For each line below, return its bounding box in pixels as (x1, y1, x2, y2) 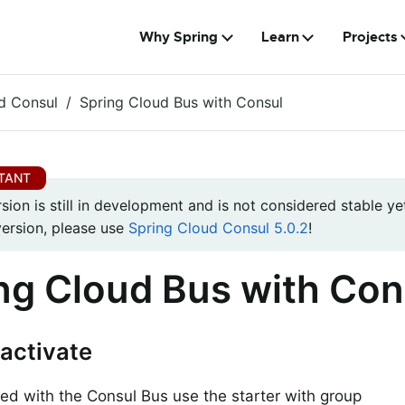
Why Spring (139, 28, 219, 46)
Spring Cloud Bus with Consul (80, 93, 283, 111)
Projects (342, 28, 398, 46)
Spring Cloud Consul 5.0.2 (128, 219, 308, 238)
